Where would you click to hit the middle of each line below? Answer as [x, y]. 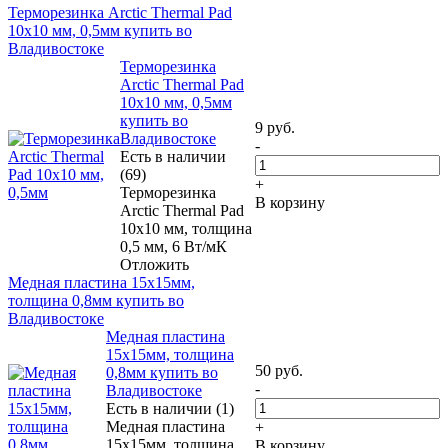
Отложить [154, 264]
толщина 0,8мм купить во [96, 300]
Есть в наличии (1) [170, 408]
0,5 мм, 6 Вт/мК [173, 246]
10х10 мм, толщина [186, 228]
